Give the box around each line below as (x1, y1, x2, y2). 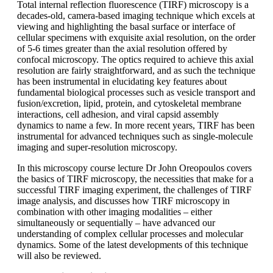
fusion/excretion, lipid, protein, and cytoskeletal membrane (17, 98, 241, 109)
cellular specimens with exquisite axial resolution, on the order (17, 32, 255, 43)
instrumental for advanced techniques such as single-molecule (17, 131, 253, 142)
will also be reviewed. (17, 250, 101, 261)
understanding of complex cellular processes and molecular (17, 229, 243, 239)
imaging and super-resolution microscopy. (17, 142, 177, 153)
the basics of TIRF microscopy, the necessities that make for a (17, 174, 253, 185)
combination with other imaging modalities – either (17, 207, 212, 218)
